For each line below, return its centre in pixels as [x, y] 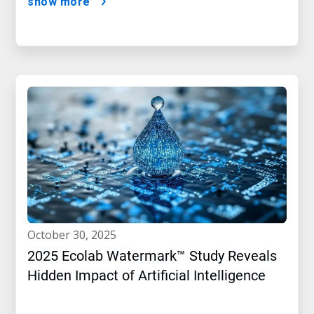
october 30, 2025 [76, 235]
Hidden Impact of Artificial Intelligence [146, 276]
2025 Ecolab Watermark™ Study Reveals [152, 256]
